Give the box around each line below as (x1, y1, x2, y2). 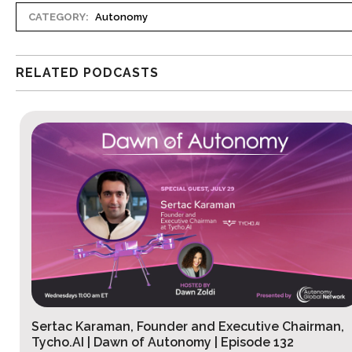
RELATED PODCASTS (16, 65, 159, 81)
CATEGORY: (28, 11, 89, 24)
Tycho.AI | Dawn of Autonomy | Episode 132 (24, 335, 288, 350)
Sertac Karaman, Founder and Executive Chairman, (24, 319, 338, 335)
